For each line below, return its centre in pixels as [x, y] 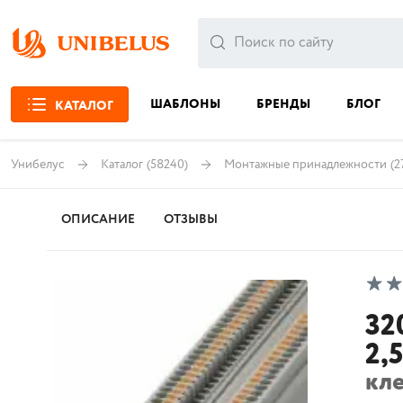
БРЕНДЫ [283, 104]
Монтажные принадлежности [305, 164]
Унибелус [38, 164]
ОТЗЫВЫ [191, 219]
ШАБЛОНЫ [185, 104]
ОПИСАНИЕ [98, 219]
